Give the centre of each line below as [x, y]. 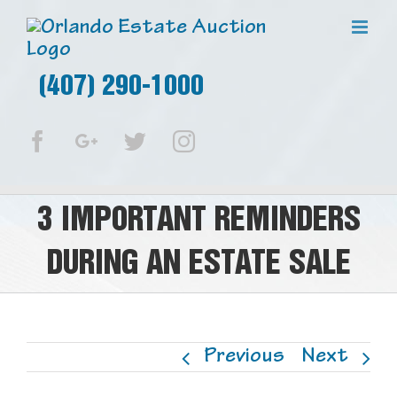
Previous [244, 358]
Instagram [238, 141]
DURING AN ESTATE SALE [198, 265]
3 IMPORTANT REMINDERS [198, 222]
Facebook [92, 141]
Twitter [177, 141]
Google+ [136, 141]
